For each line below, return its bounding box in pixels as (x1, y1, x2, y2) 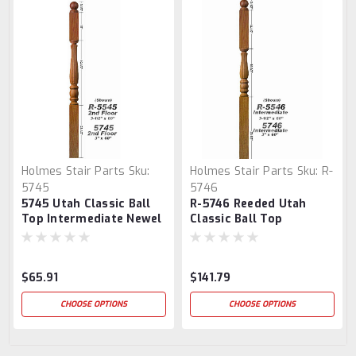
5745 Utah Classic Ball (21, 195, 151, 211)
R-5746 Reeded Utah (190, 195, 307, 211)
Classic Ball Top (190, 211, 282, 226)
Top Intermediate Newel (21, 211, 162, 226)
